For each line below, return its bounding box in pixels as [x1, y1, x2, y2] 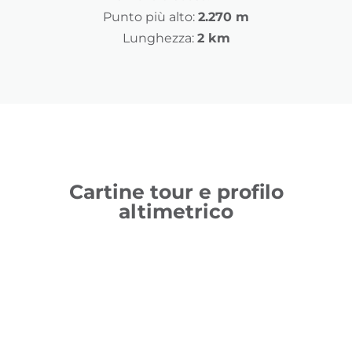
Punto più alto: [103, 9, 195, 25]
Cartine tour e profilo [68, 180, 284, 204]
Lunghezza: [122, 31, 194, 46]
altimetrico [119, 200, 233, 224]
